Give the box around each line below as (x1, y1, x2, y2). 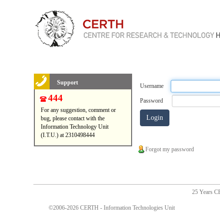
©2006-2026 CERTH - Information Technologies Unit (48, 204, 175, 211)
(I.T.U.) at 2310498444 (40, 132, 95, 138)
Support (56, 79, 78, 86)
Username (139, 82, 164, 89)
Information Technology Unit (40, 123, 109, 130)
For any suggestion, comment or (40, 107, 116, 113)
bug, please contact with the (40, 115, 105, 122)
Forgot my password (145, 146, 194, 153)
